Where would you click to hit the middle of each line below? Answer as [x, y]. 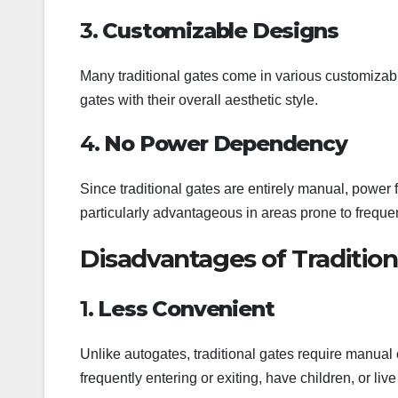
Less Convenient [186, 308]
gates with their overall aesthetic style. [199, 100]
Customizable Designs [220, 30]
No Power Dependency [226, 144]
